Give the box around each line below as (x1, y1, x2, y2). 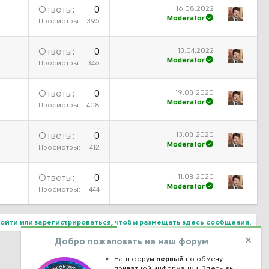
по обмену (183, 256, 223, 263)
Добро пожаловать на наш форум (55, 237, 208, 247)
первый (156, 256, 184, 263)
